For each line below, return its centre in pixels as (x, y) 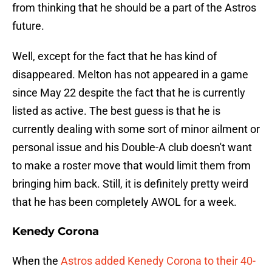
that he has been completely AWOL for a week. (124, 202)
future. (28, 26)
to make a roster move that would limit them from (131, 166)
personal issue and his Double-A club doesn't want (132, 148)
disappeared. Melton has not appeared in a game (130, 75)
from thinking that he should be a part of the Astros (134, 8)
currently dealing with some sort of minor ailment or (136, 129)
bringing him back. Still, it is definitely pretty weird (130, 184)
